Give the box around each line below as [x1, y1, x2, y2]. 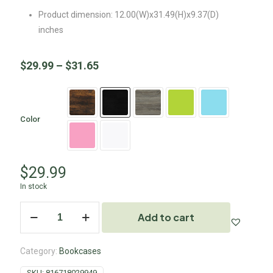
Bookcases [59, 246, 101, 256]
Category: [20, 246, 59, 256]
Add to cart [137, 211, 194, 224]
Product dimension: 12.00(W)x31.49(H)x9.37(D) [38, 10, 219, 19]
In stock [20, 182, 47, 191]
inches [38, 25, 63, 35]
